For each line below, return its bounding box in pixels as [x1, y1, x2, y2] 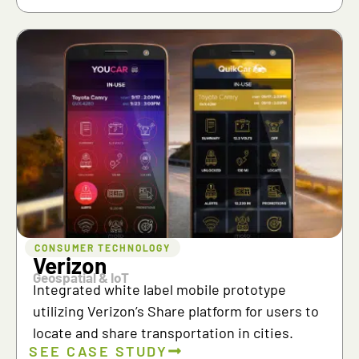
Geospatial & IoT [33, 269, 129, 286]
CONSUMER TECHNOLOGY [34, 242, 171, 254]
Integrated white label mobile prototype [33, 280, 286, 299]
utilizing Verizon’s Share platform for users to [33, 302, 319, 321]
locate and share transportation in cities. [33, 324, 293, 342]
